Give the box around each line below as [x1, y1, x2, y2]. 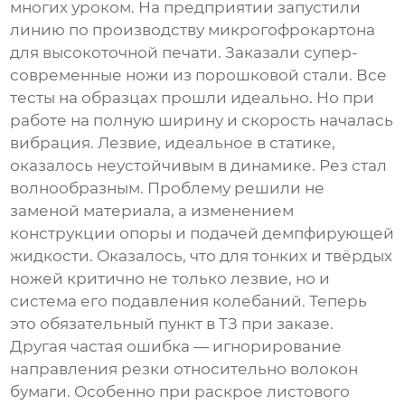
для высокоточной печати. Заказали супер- [10, 43, 359, 62]
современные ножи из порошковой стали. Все [10, 66, 388, 85]
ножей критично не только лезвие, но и [10, 269, 331, 288]
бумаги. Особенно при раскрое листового [10, 382, 351, 401]
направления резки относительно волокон [10, 360, 359, 379]
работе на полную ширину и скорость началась [10, 111, 394, 130]
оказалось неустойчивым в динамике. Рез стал [10, 156, 388, 175]
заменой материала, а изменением [10, 202, 295, 221]
